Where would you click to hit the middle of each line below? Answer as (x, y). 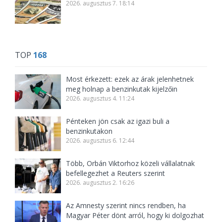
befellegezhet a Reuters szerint (116, 173)
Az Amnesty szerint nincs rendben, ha (126, 206)
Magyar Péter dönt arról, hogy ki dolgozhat (135, 216)
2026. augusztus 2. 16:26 (100, 183)
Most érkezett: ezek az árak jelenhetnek (130, 79)
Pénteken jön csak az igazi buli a (118, 121)
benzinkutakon (89, 131)
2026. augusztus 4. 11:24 (100, 99)
